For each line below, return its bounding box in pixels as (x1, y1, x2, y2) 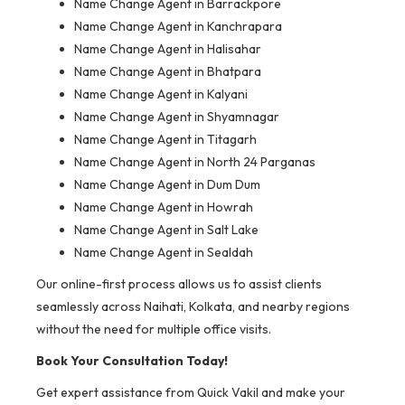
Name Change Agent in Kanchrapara (74, 18, 282, 35)
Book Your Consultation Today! (36, 353, 228, 370)
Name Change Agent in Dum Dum (74, 176, 260, 193)
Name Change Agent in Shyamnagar (74, 108, 279, 126)
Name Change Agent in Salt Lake (74, 221, 259, 239)
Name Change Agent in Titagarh (74, 131, 257, 148)
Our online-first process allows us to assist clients (36, 276, 322, 293)
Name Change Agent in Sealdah (74, 244, 253, 261)
